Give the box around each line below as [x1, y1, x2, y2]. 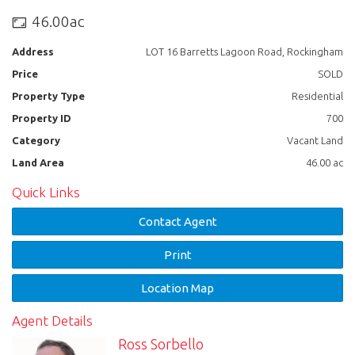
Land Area [12, 156, 64, 168]
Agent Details [12, 313, 93, 329]
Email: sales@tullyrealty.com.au [12, 21, 179, 35]
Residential [292, 90, 343, 101]
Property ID [12, 112, 71, 124]
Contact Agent [138, 215, 217, 229]
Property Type [12, 90, 85, 101]
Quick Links [12, 184, 80, 200]
